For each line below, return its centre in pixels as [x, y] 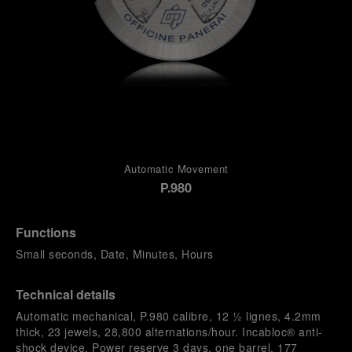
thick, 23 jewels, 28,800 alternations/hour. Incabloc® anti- [169, 332]
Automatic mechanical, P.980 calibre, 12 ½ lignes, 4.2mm [169, 316]
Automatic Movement [176, 169]
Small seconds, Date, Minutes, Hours [115, 254]
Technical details [66, 294]
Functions [46, 232]
